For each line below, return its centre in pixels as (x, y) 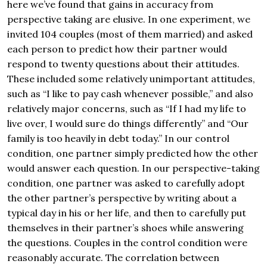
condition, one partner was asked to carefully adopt (126, 183)
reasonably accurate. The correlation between (113, 258)
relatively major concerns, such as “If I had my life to (127, 109)
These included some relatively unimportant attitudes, (131, 79)
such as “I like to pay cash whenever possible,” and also (130, 94)
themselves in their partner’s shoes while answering (125, 228)
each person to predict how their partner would (117, 49)
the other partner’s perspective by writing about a (122, 198)
